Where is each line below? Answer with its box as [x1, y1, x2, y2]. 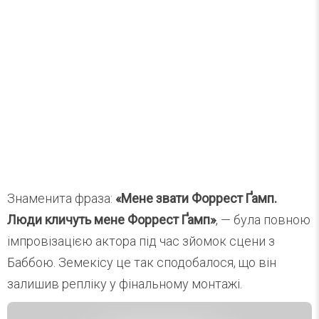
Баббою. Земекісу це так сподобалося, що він [7, 254, 276, 270]
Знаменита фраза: [7, 190, 115, 206]
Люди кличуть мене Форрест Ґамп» [7, 211, 216, 227]
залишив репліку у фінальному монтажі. [7, 276, 242, 291]
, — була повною [216, 211, 310, 227]
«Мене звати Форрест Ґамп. [115, 190, 277, 206]
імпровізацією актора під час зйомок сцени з [7, 233, 275, 249]
